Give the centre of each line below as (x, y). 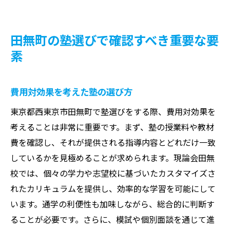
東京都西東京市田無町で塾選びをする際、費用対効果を (113, 111)
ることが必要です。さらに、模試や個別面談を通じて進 (112, 219)
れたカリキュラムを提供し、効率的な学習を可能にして (113, 188)
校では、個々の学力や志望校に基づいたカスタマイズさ (113, 173)
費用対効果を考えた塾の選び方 (71, 91)
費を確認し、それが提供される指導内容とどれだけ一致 (113, 142)
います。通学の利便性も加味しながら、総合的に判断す (112, 204)
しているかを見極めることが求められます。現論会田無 (112, 157)
